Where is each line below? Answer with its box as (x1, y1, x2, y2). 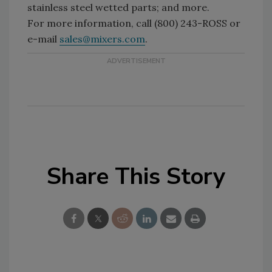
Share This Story (47, 161, 225, 192)
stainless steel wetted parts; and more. (27, 1, 209, 14)
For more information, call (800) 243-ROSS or (27, 17, 240, 30)
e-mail (27, 33, 59, 46)
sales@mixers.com (59, 33, 145, 46)
